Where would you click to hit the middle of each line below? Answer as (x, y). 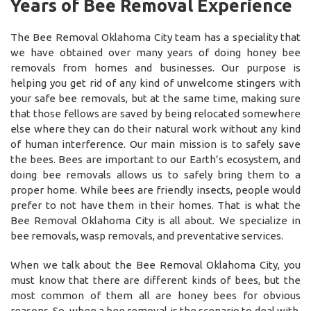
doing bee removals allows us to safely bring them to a (155, 174)
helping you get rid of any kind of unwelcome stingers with (155, 83)
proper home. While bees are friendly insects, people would (155, 190)
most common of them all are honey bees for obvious (155, 295)
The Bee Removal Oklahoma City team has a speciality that (155, 37)
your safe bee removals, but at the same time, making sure (155, 98)
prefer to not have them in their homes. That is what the (155, 205)
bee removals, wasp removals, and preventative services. (147, 235)
